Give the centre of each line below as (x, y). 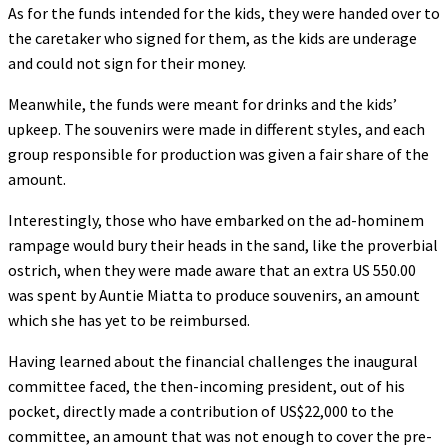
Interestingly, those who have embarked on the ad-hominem (216, 219)
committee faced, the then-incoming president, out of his (206, 385)
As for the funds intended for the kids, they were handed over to (224, 12)
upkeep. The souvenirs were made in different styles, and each (216, 128)
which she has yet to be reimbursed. (129, 319)
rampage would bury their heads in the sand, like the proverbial (223, 244)
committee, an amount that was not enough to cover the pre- (220, 435)
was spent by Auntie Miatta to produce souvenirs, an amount (214, 294)
